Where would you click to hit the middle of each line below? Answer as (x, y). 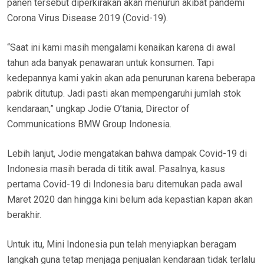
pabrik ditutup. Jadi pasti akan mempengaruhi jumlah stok (124, 94)
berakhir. (24, 215)
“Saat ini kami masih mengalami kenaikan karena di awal (121, 48)
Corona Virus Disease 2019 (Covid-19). (88, 18)
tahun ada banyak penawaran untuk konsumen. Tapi (110, 63)
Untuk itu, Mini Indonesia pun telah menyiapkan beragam (122, 245)
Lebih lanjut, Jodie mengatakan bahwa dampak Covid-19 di (127, 154)
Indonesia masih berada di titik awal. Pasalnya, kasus (116, 169)
